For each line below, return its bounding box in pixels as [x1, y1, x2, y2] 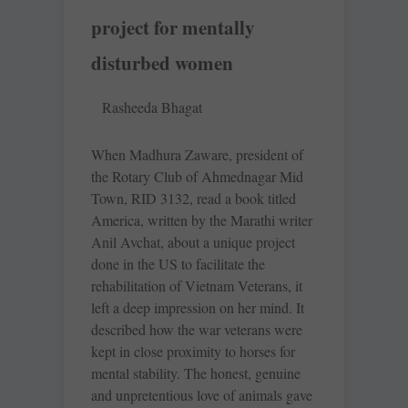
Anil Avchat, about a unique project [91, 232, 295, 252]
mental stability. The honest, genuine [91, 363, 301, 383]
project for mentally [91, 14, 255, 42]
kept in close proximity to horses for [91, 342, 295, 362]
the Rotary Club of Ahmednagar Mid [91, 167, 303, 187]
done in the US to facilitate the [91, 254, 265, 274]
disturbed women [91, 49, 233, 77]
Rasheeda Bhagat [102, 97, 202, 117]
